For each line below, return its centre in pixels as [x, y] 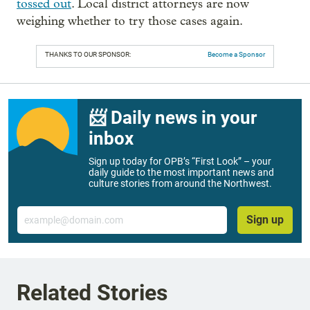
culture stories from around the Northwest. [180, 183]
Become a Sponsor [236, 54]
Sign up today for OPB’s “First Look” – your [180, 161]
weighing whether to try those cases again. [130, 21]
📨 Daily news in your [173, 118]
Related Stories [92, 293]
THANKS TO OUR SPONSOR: [88, 54]
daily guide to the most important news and [181, 172]
